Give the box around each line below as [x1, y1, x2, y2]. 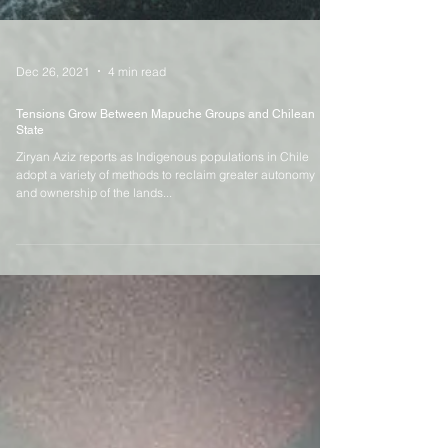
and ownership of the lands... [16, 257, 172, 273]
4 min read [108, 135, 166, 151]
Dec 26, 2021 [16, 135, 90, 151]
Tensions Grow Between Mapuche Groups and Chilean [16, 179, 315, 194]
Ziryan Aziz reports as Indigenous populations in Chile [16, 221, 309, 237]
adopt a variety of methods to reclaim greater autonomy [16, 239, 315, 255]
